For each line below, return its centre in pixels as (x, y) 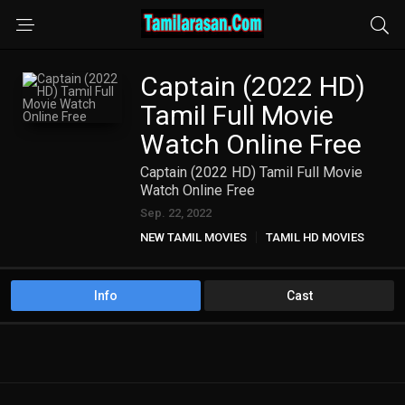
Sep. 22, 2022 (176, 213)
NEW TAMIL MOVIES (193, 237)
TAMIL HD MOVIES (315, 237)
